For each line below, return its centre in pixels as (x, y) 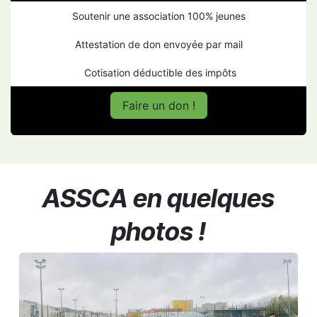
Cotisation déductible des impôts (158, 72)
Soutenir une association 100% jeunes (158, 16)
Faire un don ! (158, 105)
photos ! (158, 231)
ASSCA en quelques (158, 198)
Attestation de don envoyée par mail (158, 44)
